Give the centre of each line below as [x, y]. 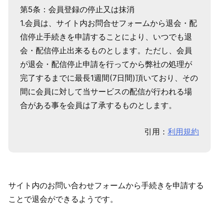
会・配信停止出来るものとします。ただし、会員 [106, 51]
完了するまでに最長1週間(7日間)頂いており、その [109, 78]
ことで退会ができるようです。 [63, 199]
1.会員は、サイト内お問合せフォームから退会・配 [109, 23]
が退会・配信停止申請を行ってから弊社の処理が [106, 64]
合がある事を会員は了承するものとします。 [98, 105]
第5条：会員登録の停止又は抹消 [77, 10]
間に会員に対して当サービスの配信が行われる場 [106, 92]
